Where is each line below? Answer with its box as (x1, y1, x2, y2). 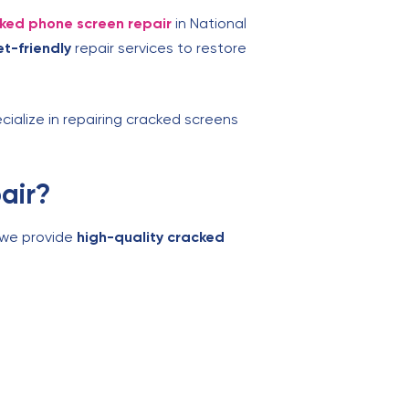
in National (172, 14, 246, 32)
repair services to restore (71, 38, 246, 57)
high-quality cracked (77, 227, 225, 246)
